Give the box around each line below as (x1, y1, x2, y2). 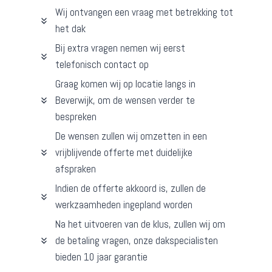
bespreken (55, 110, 97, 124)
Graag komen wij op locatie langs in (55, 77, 195, 91)
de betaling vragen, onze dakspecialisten (55, 234, 218, 248)
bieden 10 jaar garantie (55, 250, 148, 264)
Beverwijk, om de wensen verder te (55, 93, 195, 107)
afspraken (55, 162, 96, 176)
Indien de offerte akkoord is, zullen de (55, 182, 206, 195)
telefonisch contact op (55, 58, 149, 72)
